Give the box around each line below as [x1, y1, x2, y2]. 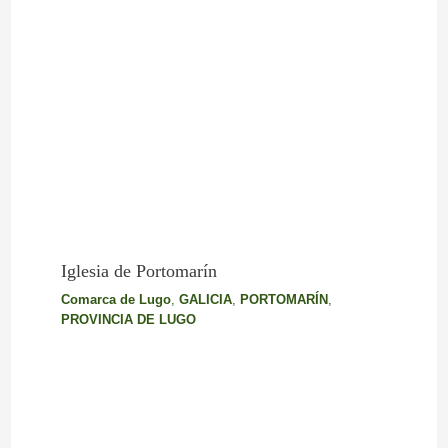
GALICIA [178, 291, 232, 307]
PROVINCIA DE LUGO [60, 311, 196, 327]
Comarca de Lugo [60, 291, 171, 307]
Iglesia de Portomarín [60, 260, 217, 281]
